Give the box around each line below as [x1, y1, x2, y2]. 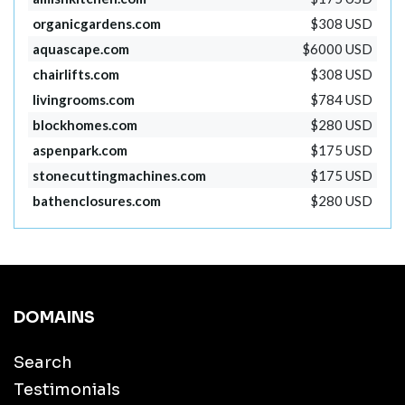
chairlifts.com [33, 66, 120, 83]
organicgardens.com [33, 15, 162, 33]
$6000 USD [301, 41, 372, 58]
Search [14, 353, 72, 373]
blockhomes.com [33, 117, 138, 134]
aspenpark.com [33, 142, 128, 159]
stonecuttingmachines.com [33, 167, 207, 184]
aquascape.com [33, 41, 130, 58]
